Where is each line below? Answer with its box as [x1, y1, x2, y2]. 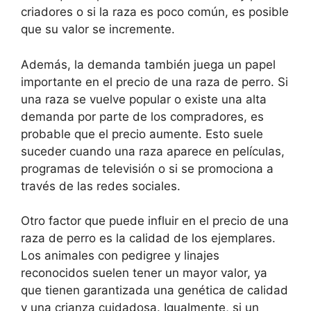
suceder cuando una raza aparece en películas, [21, 144, 285, 158]
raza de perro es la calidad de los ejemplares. [21, 231, 276, 246]
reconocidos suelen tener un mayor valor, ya [21, 266, 267, 280]
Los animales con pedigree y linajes [21, 249, 219, 263]
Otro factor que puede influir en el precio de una [21, 214, 289, 228]
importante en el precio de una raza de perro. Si [21, 74, 288, 89]
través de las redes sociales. [21, 178, 180, 193]
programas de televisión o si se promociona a [21, 161, 274, 176]
